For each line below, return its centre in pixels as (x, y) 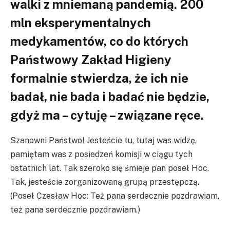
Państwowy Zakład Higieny (91, 59)
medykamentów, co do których (99, 41)
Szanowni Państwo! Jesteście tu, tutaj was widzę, (103, 140)
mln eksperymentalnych (81, 22)
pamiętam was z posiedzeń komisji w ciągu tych (101, 154)
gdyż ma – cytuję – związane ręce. (107, 115)
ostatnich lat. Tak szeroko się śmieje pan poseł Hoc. (110, 168)
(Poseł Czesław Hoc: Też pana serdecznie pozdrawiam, (115, 196)
